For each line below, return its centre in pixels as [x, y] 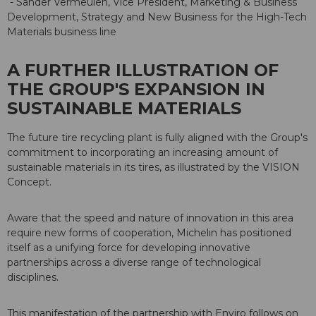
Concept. [29, 182]
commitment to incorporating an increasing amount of [142, 153]
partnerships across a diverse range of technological [134, 263]
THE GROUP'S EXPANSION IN [136, 90]
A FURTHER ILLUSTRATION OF [143, 71]
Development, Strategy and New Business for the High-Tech [157, 17]
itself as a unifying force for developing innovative [129, 248]
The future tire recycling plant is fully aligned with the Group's [157, 138]
